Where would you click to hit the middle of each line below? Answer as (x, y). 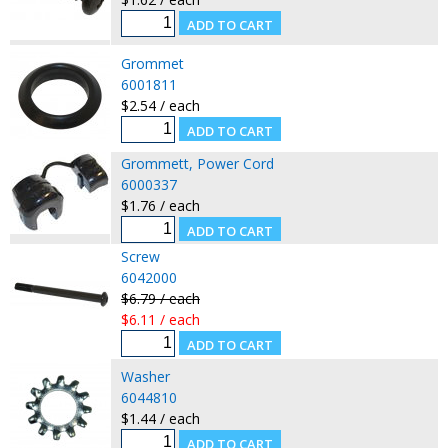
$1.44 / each (160, 418)
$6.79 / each (160, 298)
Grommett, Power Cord (197, 163)
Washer (145, 376)
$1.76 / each (160, 205)
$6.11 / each (160, 319)
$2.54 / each (160, 105)
